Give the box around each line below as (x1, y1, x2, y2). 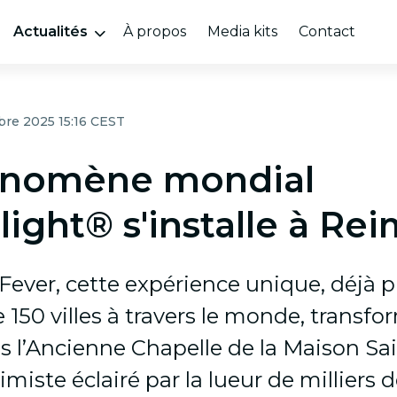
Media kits (206, 23, 277, 40)
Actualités (12, 23, 88, 40)
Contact (298, 23, 355, 40)
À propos (122, 23, 186, 40)
